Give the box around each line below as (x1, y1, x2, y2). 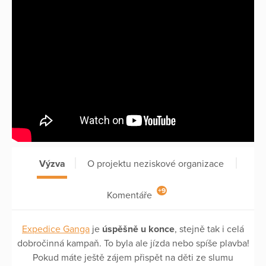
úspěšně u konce (102, 223, 175, 235)
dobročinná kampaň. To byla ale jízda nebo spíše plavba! (17, 237, 249, 249)
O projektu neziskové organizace (87, 158, 224, 170)
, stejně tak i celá (175, 223, 244, 235)
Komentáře (107, 189, 153, 201)
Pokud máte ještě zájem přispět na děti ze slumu (33, 251, 233, 264)
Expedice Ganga (22, 223, 90, 235)
